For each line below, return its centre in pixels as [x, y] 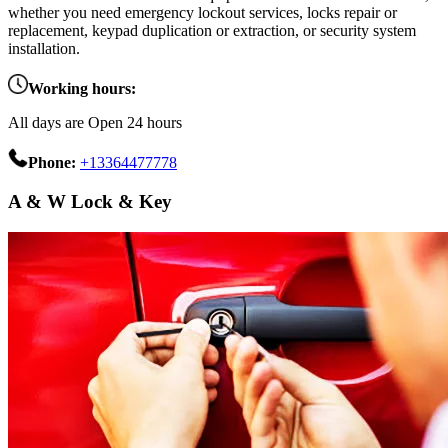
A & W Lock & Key [90, 202]
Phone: [54, 163]
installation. [44, 49]
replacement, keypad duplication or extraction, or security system [212, 31]
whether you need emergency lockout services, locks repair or [202, 13]
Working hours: [82, 89]
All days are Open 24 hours [95, 123]
